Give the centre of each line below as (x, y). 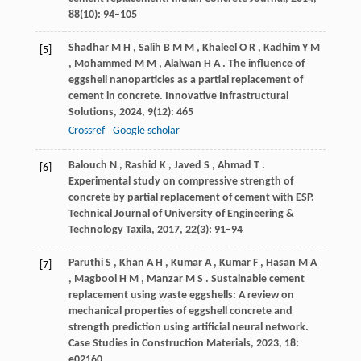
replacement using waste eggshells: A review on (181, 295)
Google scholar (146, 131)
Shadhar (88, 48)
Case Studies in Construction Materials (159, 343)
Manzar (164, 279)
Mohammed (103, 64)
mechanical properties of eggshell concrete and (180, 311)
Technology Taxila (110, 230)
